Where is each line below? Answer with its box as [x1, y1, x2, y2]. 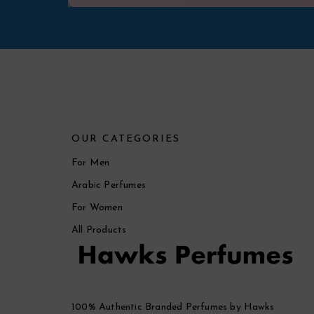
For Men [71, 158, 110, 168]
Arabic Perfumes [71, 180, 146, 191]
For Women [71, 203, 123, 213]
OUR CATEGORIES [71, 134, 180, 144]
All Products [71, 225, 127, 235]
